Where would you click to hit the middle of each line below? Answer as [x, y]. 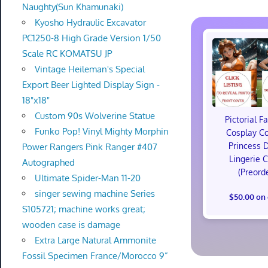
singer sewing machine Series [95, 193]
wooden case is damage [71, 224]
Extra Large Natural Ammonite [95, 240]
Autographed [48, 162]
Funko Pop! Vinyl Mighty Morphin [101, 131]
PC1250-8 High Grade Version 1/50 [91, 38]
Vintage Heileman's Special [89, 69]
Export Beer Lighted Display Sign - [91, 84]
